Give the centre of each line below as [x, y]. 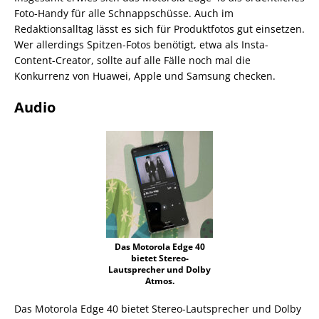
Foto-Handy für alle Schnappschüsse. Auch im [124, 13]
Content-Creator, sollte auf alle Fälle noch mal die [132, 60]
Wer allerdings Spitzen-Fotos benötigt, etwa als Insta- [141, 44]
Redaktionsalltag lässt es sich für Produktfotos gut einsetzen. [159, 28]
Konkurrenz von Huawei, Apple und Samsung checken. [145, 75]
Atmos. [159, 281]
